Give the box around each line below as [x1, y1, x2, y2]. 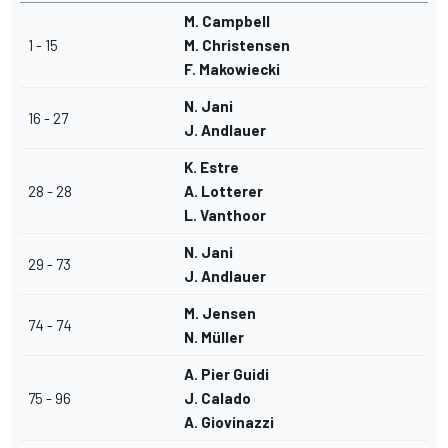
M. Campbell [184, 12, 270, 31]
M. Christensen [184, 36, 290, 55]
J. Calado [184, 389, 251, 408]
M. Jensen [184, 304, 256, 323]
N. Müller [184, 328, 244, 347]
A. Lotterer [184, 182, 263, 201]
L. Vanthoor [184, 206, 266, 225]
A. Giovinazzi [184, 413, 274, 432]
